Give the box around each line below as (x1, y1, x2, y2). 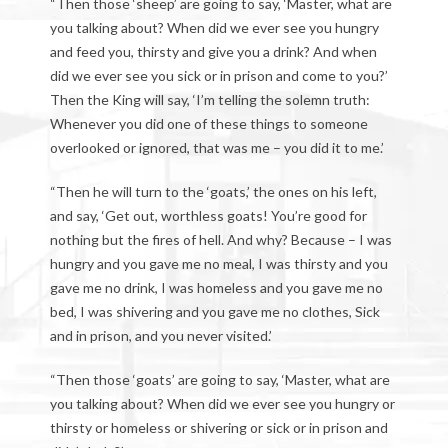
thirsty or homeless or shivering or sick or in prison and (50, 419, 388, 436)
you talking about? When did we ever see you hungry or (50, 395, 395, 412)
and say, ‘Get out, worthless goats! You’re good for (50, 207, 367, 224)
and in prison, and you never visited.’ (50, 327, 272, 344)
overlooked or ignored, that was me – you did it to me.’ (50, 139, 384, 156)
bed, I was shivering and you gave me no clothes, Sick (50, 303, 380, 320)
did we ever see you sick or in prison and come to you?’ (50, 67, 388, 84)
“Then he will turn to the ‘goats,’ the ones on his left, (50, 183, 377, 200)
